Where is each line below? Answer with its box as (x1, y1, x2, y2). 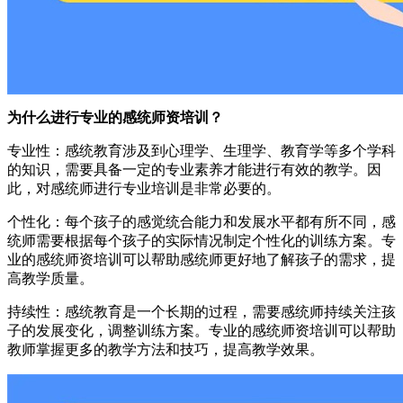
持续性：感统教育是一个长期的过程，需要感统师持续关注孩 (7, 303, 396, 319)
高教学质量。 (7, 270, 94, 286)
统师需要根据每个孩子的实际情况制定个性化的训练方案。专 (7, 232, 396, 248)
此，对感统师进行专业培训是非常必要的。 (7, 180, 281, 196)
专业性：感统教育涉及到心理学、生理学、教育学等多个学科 (7, 142, 396, 158)
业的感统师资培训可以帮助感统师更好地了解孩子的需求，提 (7, 251, 396, 267)
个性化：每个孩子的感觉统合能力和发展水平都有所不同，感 (7, 213, 396, 229)
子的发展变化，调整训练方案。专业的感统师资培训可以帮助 (7, 322, 396, 338)
